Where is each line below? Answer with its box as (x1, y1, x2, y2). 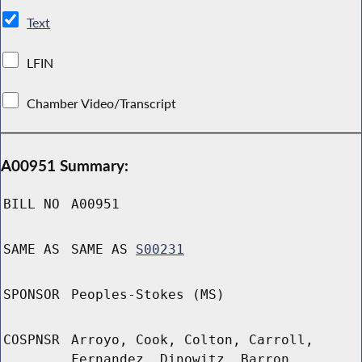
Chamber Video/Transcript (23, 95, 180, 112)
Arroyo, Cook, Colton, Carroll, (71, 332, 314, 348)
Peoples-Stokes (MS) (71, 287, 225, 303)
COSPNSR (3, 332, 60, 348)
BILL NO (3, 196, 60, 213)
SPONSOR (3, 287, 60, 303)
